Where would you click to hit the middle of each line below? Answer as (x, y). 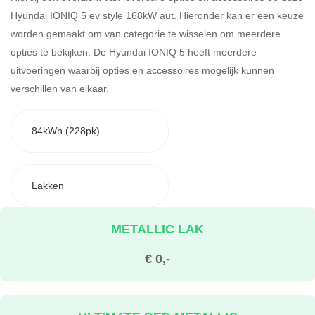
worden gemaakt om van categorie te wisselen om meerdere (146, 33)
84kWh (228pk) (65, 131)
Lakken (47, 186)
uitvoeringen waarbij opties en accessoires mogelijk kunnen (142, 70)
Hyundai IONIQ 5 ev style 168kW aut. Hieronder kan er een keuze (157, 15)
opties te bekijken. (52, 51)
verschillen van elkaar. (60, 88)
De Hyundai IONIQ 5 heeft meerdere (175, 51)
